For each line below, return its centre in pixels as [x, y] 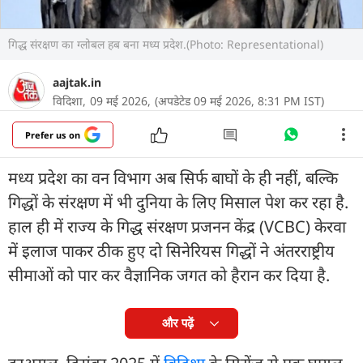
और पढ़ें [177, 322]
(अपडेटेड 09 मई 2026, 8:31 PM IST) [239, 100]
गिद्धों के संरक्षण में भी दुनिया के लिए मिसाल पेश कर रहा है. [178, 202]
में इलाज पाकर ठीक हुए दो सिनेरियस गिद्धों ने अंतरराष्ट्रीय [171, 250]
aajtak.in [77, 82]
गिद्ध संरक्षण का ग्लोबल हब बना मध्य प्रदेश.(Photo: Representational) [166, 44]
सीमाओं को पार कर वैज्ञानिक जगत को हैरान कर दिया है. [169, 275]
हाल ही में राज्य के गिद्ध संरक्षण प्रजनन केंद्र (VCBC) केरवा [177, 226]
